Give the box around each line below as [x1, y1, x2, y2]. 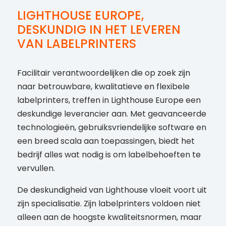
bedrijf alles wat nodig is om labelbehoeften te [17, 149, 201, 161]
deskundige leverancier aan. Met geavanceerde [17, 108, 206, 120]
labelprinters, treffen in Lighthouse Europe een [17, 94, 201, 106]
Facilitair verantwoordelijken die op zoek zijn [17, 67, 190, 79]
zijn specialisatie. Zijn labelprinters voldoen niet [17, 198, 201, 210]
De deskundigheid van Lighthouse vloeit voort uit [17, 184, 207, 196]
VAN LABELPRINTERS [17, 35, 136, 52]
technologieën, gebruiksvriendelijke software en [17, 122, 206, 134]
